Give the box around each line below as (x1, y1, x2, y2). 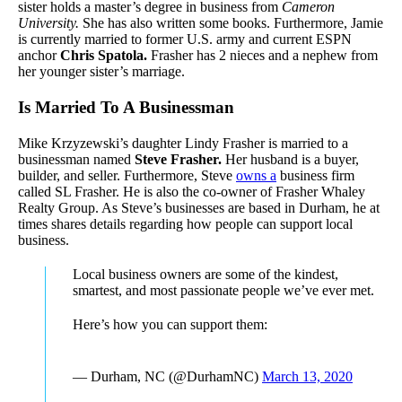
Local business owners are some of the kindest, (73, 267, 338, 283)
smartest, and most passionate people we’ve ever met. (73, 283, 374, 299)
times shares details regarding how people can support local (18, 216, 353, 232)
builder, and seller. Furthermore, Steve (18, 168, 236, 184)
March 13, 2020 (262, 369, 353, 385)
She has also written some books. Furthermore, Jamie (79, 15, 383, 31)
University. (18, 15, 79, 31)
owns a (236, 168, 276, 184)
